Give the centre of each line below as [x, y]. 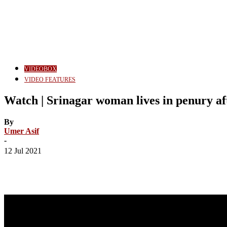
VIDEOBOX [41, 69]
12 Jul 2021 [23, 150]
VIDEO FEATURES [50, 80]
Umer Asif [22, 131]
